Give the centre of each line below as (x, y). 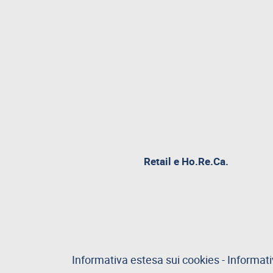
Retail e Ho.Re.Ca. (186, 161)
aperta (243, 185)
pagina (244, 160)
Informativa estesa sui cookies (146, 259)
